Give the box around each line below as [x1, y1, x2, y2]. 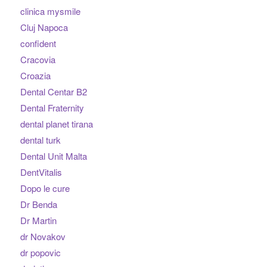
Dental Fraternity [20, 101, 84, 114]
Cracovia [20, 53, 55, 66]
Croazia [20, 69, 51, 82]
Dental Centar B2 [20, 85, 87, 98]
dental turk [20, 133, 61, 147]
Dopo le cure [20, 182, 70, 195]
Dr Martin [20, 214, 57, 227]
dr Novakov [20, 230, 66, 243]
